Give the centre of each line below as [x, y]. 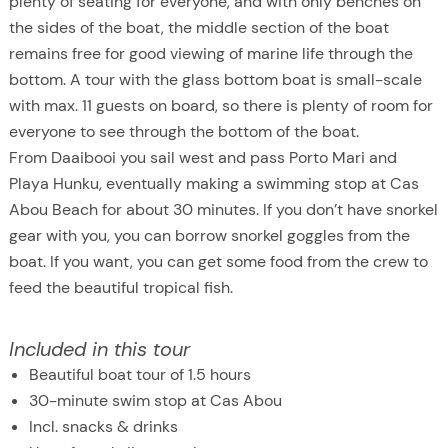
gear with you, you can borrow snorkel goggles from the [209, 235]
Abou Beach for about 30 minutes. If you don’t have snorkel [223, 209]
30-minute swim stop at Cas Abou [155, 400]
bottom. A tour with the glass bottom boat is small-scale [215, 79]
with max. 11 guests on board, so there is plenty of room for [220, 105]
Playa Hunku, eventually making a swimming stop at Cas [213, 183]
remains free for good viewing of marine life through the [210, 53]
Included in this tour [99, 348]
